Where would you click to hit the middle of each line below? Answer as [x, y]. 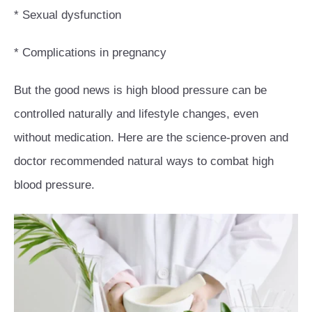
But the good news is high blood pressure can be [140, 91]
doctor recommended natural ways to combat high [144, 162]
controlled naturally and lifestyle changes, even [136, 114]
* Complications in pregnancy [90, 53]
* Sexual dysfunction [68, 15]
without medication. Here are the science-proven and [151, 138]
